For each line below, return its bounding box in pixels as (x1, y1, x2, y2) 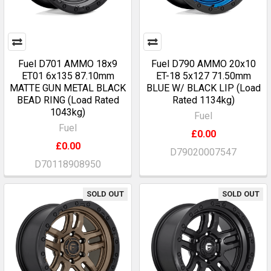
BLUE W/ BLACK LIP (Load (146, 82, 261, 94)
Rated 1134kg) (172, 94, 235, 106)
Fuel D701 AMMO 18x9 (18, 58, 117, 70)
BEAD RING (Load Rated (16, 94, 119, 106)
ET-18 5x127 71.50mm (155, 70, 251, 82)
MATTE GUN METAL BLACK (10, 82, 126, 94)
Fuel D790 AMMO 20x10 (151, 58, 256, 70)
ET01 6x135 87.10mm (21, 70, 114, 82)
